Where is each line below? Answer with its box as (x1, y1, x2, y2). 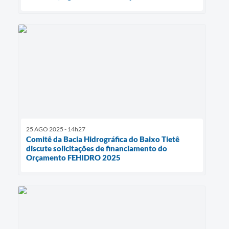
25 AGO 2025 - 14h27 (26, 125, 85, 133)
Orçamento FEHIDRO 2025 (26, 153, 121, 163)
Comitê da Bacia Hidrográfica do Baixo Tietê (26, 134, 179, 144)
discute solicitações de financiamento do (26, 144, 167, 153)
